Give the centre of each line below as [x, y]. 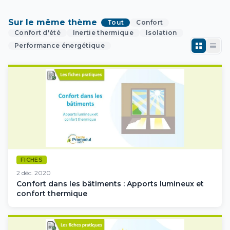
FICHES [32, 160]
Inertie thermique [103, 32]
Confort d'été [37, 32]
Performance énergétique [60, 45]
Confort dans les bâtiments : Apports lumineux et [110, 184]
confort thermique [52, 193]
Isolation [161, 32]
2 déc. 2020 [34, 172]
